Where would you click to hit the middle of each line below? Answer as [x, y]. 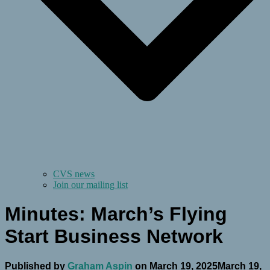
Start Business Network [114, 237]
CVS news [74, 174]
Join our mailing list [90, 185]
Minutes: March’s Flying [116, 214]
